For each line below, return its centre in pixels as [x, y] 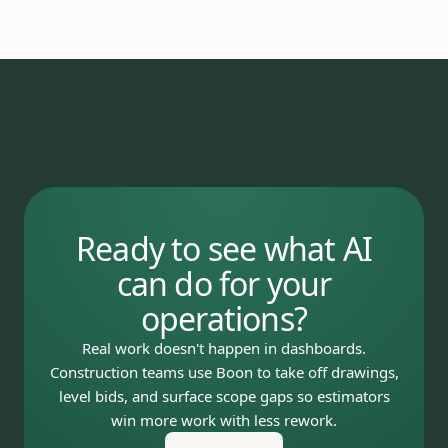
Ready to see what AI [224, 248]
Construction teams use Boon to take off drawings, [224, 371]
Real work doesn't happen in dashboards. [224, 347]
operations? [224, 318]
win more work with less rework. [224, 419]
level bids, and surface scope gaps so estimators [224, 395]
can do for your [224, 283]
